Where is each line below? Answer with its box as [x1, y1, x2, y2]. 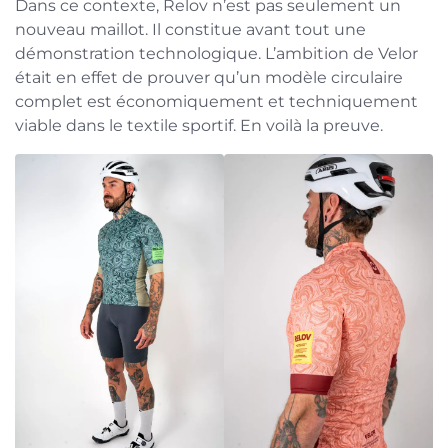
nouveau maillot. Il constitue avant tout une [15, 19, 366, 39]
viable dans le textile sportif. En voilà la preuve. [15, 115, 383, 135]
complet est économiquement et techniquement [15, 91, 418, 111]
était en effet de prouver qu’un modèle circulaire [15, 67, 403, 87]
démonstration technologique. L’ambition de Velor [15, 43, 418, 63]
